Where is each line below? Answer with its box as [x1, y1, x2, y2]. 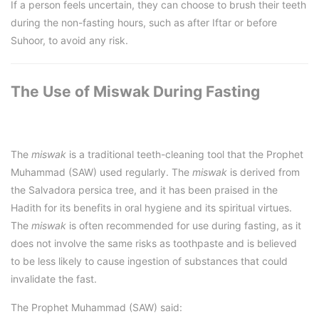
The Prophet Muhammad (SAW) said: [11, 301, 182, 314]
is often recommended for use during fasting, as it [66, 219, 301, 232]
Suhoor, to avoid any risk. [11, 33, 128, 46]
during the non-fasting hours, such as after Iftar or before [11, 16, 277, 28]
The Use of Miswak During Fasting [11, 82, 260, 100]
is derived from [227, 166, 300, 179]
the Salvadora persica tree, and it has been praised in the [11, 184, 278, 197]
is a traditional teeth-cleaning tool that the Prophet [66, 148, 303, 161]
